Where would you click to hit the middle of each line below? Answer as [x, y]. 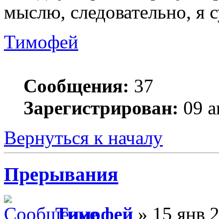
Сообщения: [76, 86]
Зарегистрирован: [101, 108]
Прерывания [61, 174]
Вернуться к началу [83, 138]
